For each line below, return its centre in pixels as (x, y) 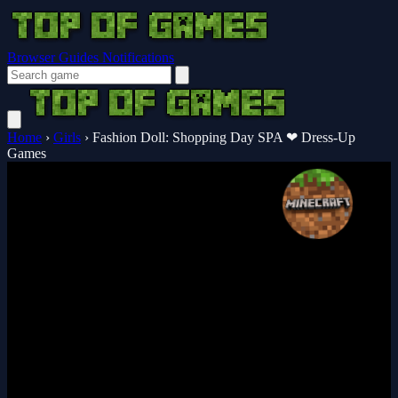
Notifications (138, 57)
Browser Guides (55, 57)
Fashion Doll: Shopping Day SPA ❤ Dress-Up (224, 137)
